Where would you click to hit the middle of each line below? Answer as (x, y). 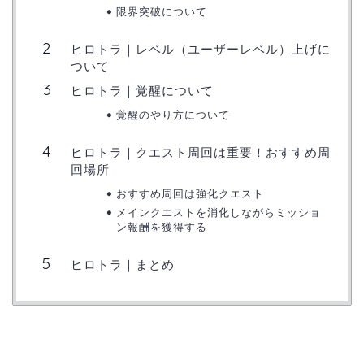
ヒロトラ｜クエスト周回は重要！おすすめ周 (201, 152)
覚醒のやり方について (173, 114)
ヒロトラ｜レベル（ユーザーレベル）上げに (201, 49)
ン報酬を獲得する (161, 226)
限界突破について (161, 11)
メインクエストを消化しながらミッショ (218, 212)
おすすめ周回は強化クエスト (190, 193)
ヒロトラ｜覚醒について (142, 90)
